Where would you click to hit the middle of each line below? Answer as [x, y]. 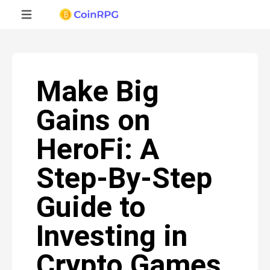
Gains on [93, 120]
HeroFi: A [98, 149]
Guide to [91, 207]
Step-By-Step [124, 178]
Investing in [112, 236]
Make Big [98, 91]
